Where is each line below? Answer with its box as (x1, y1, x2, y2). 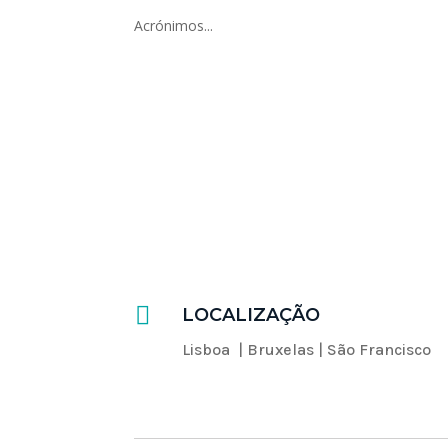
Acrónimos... (134, 15, 214, 35)
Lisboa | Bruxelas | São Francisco (181, 340, 431, 360)
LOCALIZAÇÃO (181, 304, 320, 327)
